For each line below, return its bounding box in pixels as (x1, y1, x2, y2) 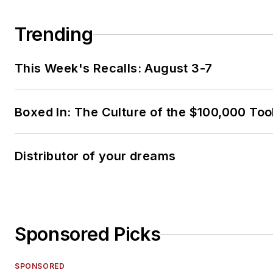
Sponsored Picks (15, 223, 161, 246)
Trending (15, 23, 93, 46)
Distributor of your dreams (15, 149, 176, 164)
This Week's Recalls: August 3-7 (15, 61, 213, 76)
